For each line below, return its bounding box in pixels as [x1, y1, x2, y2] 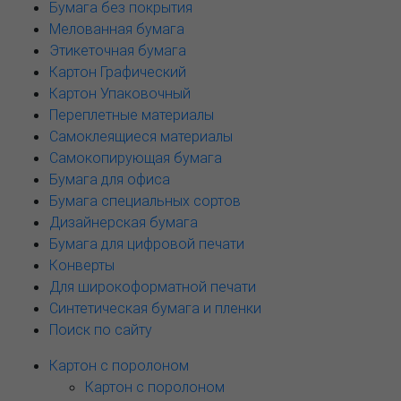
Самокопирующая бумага [49, 149, 222, 166]
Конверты [49, 256, 115, 274]
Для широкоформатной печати [49, 277, 256, 295]
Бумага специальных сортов [49, 192, 241, 209]
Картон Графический [49, 63, 186, 81]
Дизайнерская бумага [49, 213, 198, 231]
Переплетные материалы [49, 106, 214, 124]
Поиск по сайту [49, 320, 152, 338]
